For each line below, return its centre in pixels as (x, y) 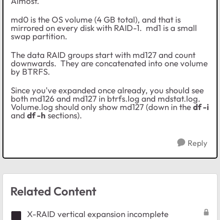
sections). (64, 115)
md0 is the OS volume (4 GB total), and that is (96, 20)
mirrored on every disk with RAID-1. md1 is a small (104, 28)
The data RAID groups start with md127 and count (103, 55)
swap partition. (39, 36)
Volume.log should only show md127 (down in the (102, 107)
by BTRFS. (30, 72)
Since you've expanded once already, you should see (107, 90)
